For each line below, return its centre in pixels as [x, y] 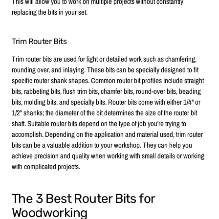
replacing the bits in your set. [50, 12]
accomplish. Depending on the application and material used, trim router [107, 134]
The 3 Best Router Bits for [83, 199]
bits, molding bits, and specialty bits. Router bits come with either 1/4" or [106, 102]
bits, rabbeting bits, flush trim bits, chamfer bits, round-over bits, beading [106, 91]
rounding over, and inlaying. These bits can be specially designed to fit [105, 70]
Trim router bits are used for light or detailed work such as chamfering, [104, 59]
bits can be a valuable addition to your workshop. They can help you [102, 145]
